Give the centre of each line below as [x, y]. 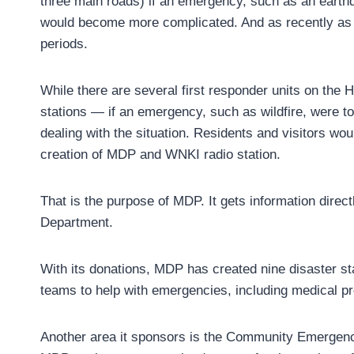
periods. [64, 44]
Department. [77, 223]
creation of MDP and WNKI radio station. [160, 155]
